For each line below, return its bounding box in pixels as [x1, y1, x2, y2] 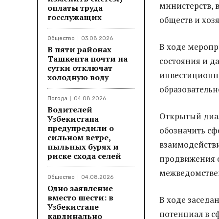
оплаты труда [47, 2, 103, 13]
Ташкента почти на [47, 53, 128, 64]
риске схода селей [47, 150, 121, 161]
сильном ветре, [47, 131, 111, 143]
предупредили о [47, 122, 114, 133]
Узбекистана [47, 113, 99, 124]
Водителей [47, 104, 92, 115]
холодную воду [47, 71, 109, 83]
